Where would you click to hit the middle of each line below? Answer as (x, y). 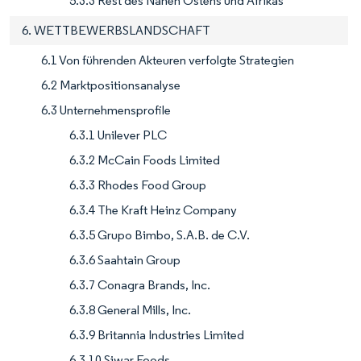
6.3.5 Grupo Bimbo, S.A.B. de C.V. (160, 235)
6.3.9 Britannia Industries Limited (157, 335)
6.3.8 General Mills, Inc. (130, 310)
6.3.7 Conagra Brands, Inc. (140, 285)
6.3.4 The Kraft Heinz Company (153, 210)
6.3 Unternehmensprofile (106, 110)
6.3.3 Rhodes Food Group (138, 185)
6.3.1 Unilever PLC (118, 135)
